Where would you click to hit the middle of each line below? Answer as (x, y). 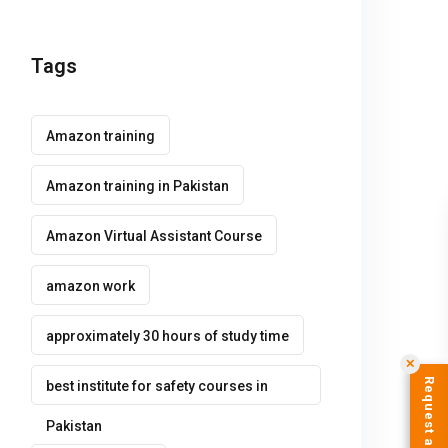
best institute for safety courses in (157, 386)
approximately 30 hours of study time (167, 336)
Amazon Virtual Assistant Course (154, 236)
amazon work (90, 286)
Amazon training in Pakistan (137, 186)
